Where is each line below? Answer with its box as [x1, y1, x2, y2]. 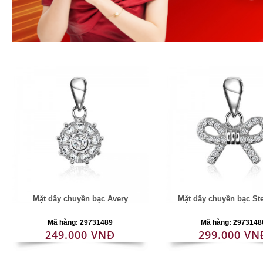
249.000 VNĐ [45, 228, 116, 242]
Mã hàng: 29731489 [48, 218, 113, 227]
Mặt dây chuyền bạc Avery [32, 194, 128, 203]
